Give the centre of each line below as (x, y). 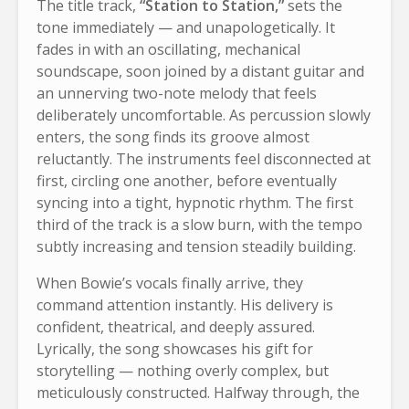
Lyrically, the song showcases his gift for (175, 348)
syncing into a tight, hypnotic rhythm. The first (195, 202)
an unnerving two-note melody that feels (177, 93)
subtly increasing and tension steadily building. (196, 246)
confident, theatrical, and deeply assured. (176, 326)
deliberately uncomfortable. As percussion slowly (204, 115)
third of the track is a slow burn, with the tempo (199, 224)
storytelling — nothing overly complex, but (183, 370)
